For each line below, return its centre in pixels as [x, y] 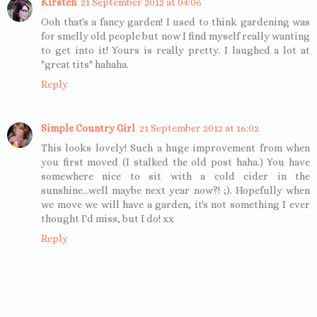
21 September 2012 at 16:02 [199, 128]
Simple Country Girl [88, 128]
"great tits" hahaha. [85, 64]
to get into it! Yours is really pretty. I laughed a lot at [175, 50]
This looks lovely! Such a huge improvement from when [175, 148]
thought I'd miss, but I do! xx [108, 218]
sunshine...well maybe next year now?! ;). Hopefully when [175, 190]
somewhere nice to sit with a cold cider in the [175, 176]
